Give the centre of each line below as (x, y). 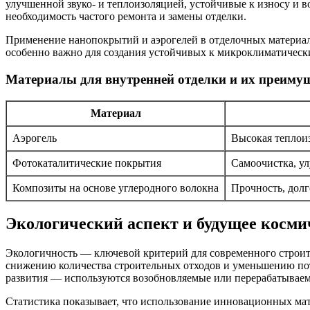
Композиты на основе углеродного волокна (116, 188)
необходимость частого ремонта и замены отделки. (126, 17)
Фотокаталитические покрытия (87, 163)
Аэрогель (35, 138)
